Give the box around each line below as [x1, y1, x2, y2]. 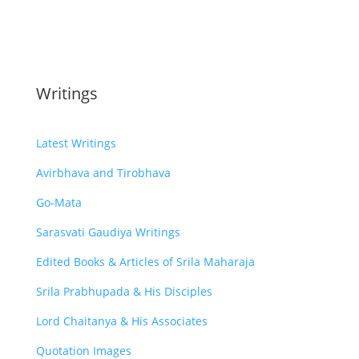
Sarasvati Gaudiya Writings [35, 224, 180, 240]
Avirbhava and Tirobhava [35, 164, 171, 180]
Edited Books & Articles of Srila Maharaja [35, 253, 255, 269]
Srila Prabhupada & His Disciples [35, 283, 212, 299]
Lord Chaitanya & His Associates [35, 313, 208, 329]
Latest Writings [35, 135, 116, 151]
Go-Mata [35, 194, 82, 210]
